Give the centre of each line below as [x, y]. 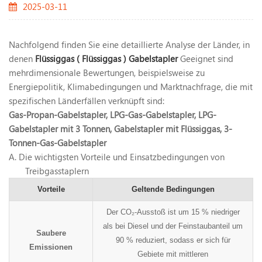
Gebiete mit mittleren [173, 254]
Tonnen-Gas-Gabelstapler [58, 142]
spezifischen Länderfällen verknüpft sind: [87, 100]
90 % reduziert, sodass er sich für [173, 240]
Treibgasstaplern [57, 170]
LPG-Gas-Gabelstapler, [154, 114]
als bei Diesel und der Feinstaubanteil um [173, 226]
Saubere [51, 233]
